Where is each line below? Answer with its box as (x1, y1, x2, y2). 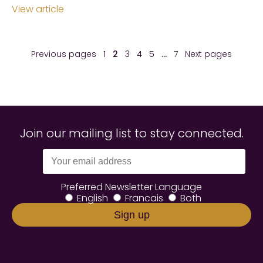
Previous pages (31, 48, 96, 60)
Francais (124, 191, 163, 205)
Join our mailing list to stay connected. (19, 125, 244, 142)
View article (12, 2, 64, 16)
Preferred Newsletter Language (61, 180, 202, 194)
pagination (11, 56, 62, 70)
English (76, 191, 108, 205)
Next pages (185, 48, 232, 60)
